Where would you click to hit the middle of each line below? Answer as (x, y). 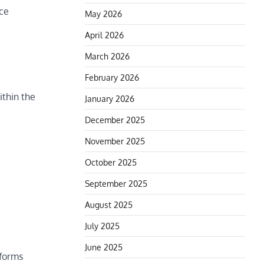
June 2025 (104, 247)
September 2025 (116, 183)
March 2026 (107, 56)
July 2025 (102, 226)
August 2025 (109, 204)
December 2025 (115, 120)
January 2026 (110, 98)
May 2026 (103, 14)
